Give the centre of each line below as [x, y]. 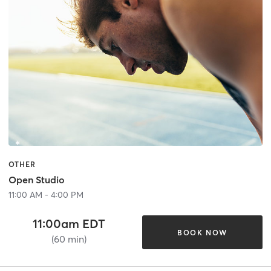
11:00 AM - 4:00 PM [46, 195]
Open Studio [37, 180]
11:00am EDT [69, 224]
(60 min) [69, 239]
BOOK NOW [202, 232]
